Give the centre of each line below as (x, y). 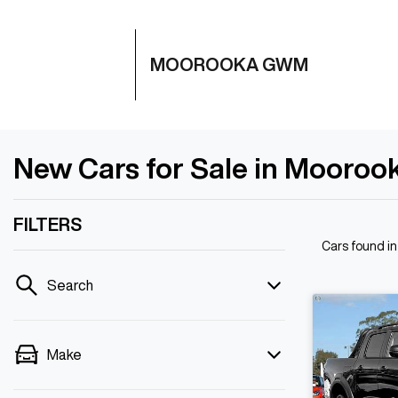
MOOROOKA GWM (229, 64)
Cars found (354, 246)
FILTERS (48, 224)
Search (70, 285)
